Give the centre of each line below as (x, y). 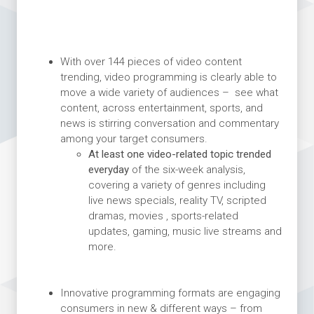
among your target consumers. (134, 138)
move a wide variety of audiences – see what (169, 92)
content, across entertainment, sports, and (161, 108)
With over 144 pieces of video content (151, 61)
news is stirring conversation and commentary (169, 123)
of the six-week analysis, (187, 169)
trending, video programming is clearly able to (168, 77)
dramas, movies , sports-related (163, 216)
